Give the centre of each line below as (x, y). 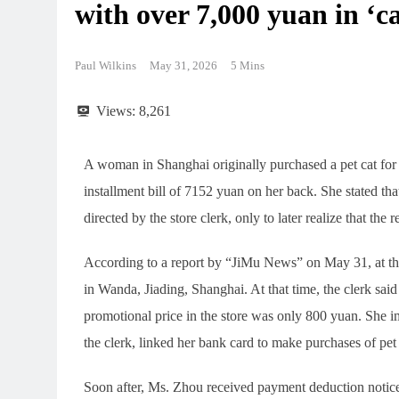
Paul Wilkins (106, 65)
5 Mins (248, 65)
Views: (116, 110)
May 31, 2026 (183, 65)
